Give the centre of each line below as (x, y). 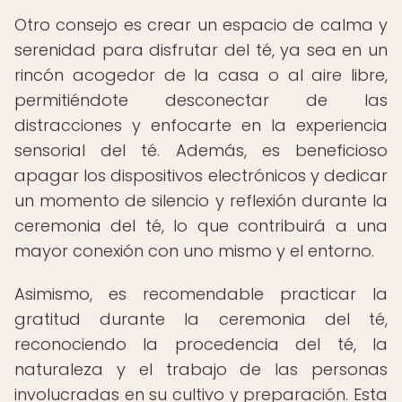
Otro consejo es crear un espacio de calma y (201, 25)
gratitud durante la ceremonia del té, (201, 319)
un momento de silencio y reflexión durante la (201, 201)
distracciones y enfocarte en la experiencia (201, 125)
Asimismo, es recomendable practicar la (201, 294)
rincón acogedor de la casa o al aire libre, (201, 75)
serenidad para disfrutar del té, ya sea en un (201, 50)
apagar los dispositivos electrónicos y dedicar (201, 175)
